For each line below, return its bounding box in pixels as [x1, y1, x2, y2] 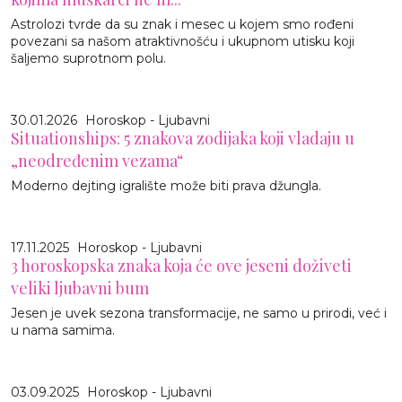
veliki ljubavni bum [11, 276, 149, 299]
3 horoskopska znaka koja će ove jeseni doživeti [11, 254, 352, 276]
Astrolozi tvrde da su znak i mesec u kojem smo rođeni [11, 15, 354, 32]
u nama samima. [11, 321, 115, 338]
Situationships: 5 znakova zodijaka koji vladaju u [11, 127, 354, 149]
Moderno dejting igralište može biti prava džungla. [11, 177, 321, 194]
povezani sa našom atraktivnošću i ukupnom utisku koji [11, 32, 354, 49]
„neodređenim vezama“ [11, 149, 183, 171]
